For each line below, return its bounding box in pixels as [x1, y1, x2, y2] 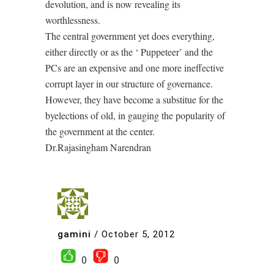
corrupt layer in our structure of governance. [45, 77, 213, 90]
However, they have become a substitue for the [45, 93, 223, 106]
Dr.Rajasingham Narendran [45, 141, 151, 154]
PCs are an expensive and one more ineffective [45, 61, 224, 74]
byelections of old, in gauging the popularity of [45, 109, 225, 122]
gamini [57, 228, 91, 240]
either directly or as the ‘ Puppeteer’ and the [45, 45, 213, 58]
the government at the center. [45, 125, 155, 138]
